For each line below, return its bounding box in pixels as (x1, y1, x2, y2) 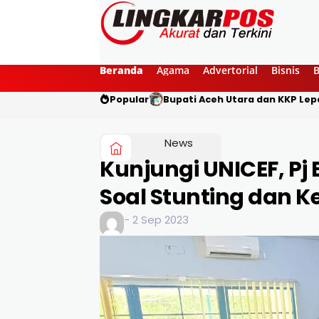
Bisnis (271, 63, 300, 77)
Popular (110, 92, 149, 106)
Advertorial (203, 63, 258, 77)
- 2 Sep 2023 (124, 211, 189, 227)
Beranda (100, 63, 143, 77)
